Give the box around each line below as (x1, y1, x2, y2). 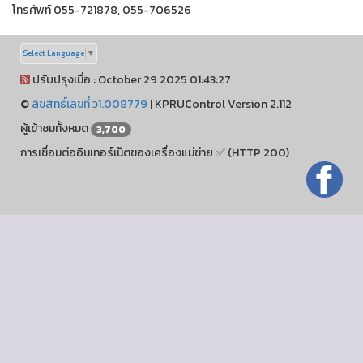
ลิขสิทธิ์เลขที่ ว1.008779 (32, 96, 147, 113)
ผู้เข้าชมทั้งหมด (20, 120, 91, 138)
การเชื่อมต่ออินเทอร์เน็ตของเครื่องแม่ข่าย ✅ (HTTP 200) (20, 144, 289, 162)
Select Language (23, 47, 84, 60)
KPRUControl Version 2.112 (155, 96, 292, 113)
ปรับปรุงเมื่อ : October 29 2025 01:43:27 (30, 71, 231, 89)
